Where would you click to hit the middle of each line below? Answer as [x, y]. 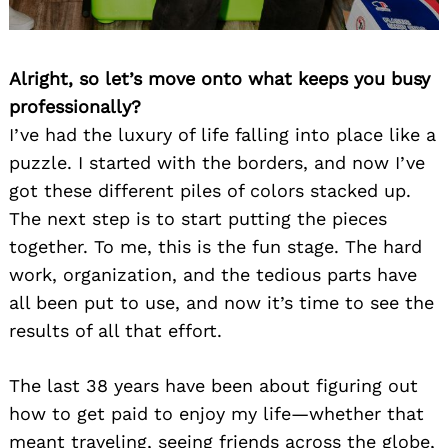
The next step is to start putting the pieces [198, 219]
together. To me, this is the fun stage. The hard [215, 247]
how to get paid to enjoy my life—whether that [216, 414]
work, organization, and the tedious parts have [213, 275]
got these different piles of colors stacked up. [210, 191]
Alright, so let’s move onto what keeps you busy [219, 79]
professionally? [75, 107]
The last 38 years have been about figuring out [213, 386]
